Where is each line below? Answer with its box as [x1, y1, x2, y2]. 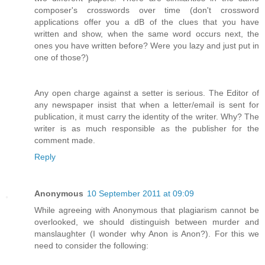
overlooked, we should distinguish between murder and [34, 217, 259, 227]
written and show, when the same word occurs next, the [34, 29, 259, 39]
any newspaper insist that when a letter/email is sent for [34, 100, 259, 110]
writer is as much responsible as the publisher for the [34, 124, 259, 134]
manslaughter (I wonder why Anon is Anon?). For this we [34, 229, 259, 239]
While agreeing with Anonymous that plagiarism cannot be [34, 205, 259, 215]
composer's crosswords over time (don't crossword [34, 5, 259, 15]
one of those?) [34, 53, 89, 63]
